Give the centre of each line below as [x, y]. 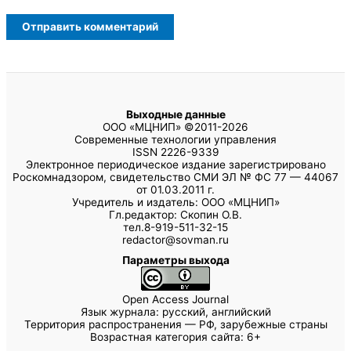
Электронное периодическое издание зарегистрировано [175, 164]
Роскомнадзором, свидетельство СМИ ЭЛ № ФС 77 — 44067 [175, 177]
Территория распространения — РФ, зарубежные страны [175, 324]
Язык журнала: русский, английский [175, 311]
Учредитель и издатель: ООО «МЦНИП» [175, 202]
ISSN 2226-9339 [175, 152]
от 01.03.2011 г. [175, 189]
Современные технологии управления [175, 139]
